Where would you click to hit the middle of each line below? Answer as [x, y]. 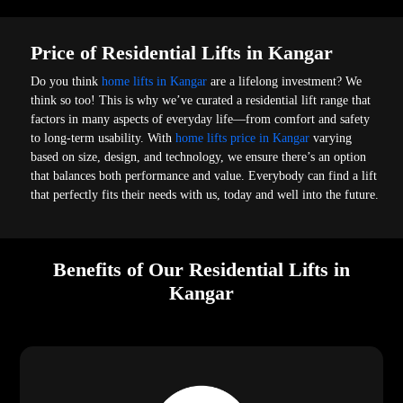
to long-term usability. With [103, 138]
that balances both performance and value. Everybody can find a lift [204, 175]
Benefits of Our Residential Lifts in [201, 270]
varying [333, 138]
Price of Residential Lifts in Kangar [182, 52]
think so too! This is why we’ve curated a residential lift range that [201, 100]
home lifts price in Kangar [245, 138]
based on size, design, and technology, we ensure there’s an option [199, 157]
